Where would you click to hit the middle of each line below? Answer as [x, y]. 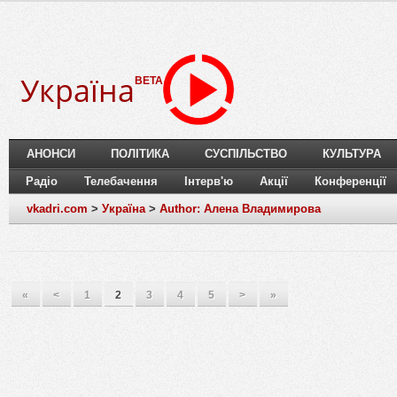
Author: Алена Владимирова [240, 209]
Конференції [350, 182]
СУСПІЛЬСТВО [246, 154]
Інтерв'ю [209, 182]
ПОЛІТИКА [140, 154]
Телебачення [121, 182]
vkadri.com [57, 209]
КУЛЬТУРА [352, 154]
